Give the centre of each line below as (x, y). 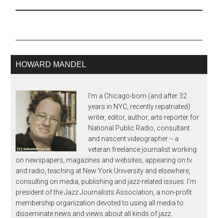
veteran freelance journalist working (143, 150)
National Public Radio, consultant (139, 128)
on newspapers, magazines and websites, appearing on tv (104, 160)
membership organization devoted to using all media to (100, 203)
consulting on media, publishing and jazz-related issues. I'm (106, 182)
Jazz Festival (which (46, 9)
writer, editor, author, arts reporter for (144, 118)
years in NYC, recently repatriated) (139, 107)
